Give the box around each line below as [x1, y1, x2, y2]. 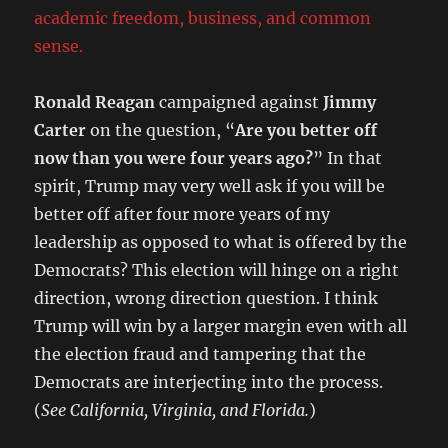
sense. [34, 36, 84, 57]
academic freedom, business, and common [34, 8, 372, 29]
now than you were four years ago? [34, 148, 314, 169]
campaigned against [155, 92, 324, 113]
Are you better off [235, 120, 378, 141]
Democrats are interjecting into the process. [34, 372, 384, 393]
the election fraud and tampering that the [34, 344, 367, 365]
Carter [34, 120, 87, 141]
